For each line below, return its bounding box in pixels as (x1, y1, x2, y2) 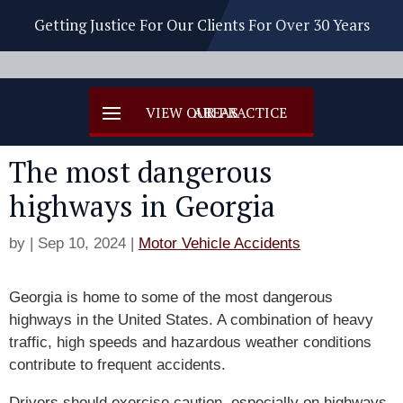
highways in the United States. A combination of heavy (9, 311, 373, 328)
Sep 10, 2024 (38, 235, 126, 252)
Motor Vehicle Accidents (139, 235, 300, 252)
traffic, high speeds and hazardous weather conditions (9, 334, 372, 351)
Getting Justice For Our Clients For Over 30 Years (33, 14, 370, 35)
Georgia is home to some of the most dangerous (9, 289, 333, 306)
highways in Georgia (9, 187, 275, 225)
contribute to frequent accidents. (9, 356, 230, 373)
